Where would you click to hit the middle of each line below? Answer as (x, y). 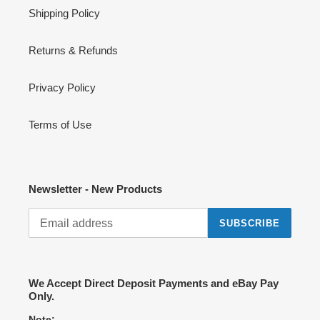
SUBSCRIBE (249, 223)
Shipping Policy (64, 13)
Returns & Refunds (73, 50)
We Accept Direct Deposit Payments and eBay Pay (154, 284)
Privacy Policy (62, 87)
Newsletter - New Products (95, 189)
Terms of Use (60, 124)
